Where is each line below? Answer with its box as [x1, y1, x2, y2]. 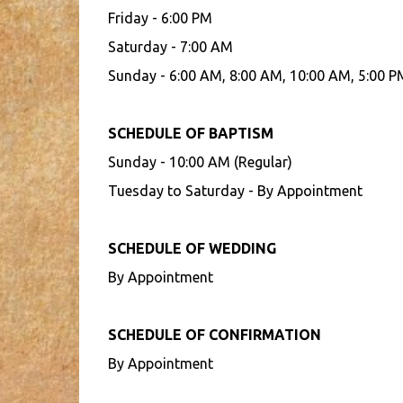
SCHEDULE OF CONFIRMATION [107, 327, 321, 343]
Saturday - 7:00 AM [107, 39, 233, 55]
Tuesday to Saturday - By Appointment [107, 183, 363, 199]
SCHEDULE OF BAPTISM [107, 125, 273, 141]
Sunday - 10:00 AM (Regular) [107, 154, 292, 170]
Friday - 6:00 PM [107, 10, 212, 26]
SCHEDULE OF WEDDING [107, 240, 276, 256]
